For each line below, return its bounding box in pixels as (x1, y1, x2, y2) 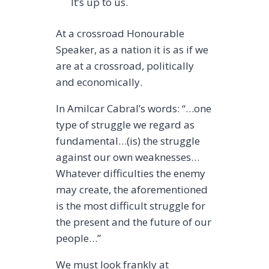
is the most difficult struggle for (55, 199, 205, 213)
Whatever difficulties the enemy (55, 166, 205, 181)
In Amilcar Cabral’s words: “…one (55, 101, 211, 116)
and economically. (55, 75, 142, 89)
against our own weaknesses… (55, 150, 199, 165)
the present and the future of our (55, 215, 211, 229)
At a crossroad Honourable (55, 26, 184, 41)
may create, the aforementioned (55, 183, 208, 197)
